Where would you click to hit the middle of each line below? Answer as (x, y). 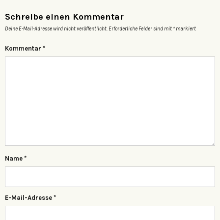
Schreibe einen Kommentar (64, 16)
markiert (185, 28)
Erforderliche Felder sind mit (141, 28)
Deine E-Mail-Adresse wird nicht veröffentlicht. (56, 28)
